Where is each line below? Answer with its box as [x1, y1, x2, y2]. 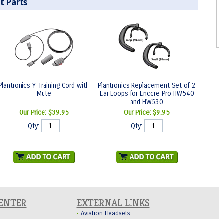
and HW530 [130, 98, 163, 106]
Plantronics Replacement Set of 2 [98, 81, 196, 89]
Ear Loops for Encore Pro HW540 [99, 89, 194, 98]
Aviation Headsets [80, 209, 130, 217]
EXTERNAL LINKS [76, 197, 150, 209]
